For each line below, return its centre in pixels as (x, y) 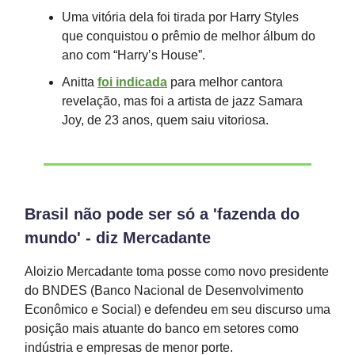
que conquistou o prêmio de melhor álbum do (189, 36)
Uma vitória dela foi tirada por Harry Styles (180, 17)
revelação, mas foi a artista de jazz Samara (182, 101)
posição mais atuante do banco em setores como (162, 328)
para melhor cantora (225, 82)
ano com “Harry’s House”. (134, 55)
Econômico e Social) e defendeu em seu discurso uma (177, 309)
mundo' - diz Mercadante (118, 238)
